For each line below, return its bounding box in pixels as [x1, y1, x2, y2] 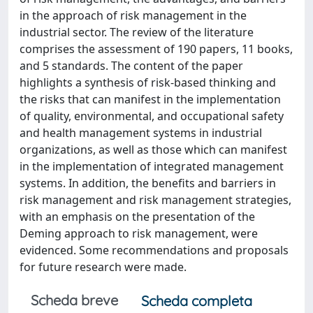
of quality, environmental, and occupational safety [20, 108, 284, 124]
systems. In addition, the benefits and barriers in [20, 175, 276, 191]
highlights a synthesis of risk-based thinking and [20, 75, 276, 90]
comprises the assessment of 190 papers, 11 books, [20, 41, 293, 57]
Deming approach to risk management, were [20, 226, 258, 241]
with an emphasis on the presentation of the [20, 209, 255, 224]
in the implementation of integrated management [20, 159, 284, 174]
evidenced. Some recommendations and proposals [20, 242, 289, 258]
